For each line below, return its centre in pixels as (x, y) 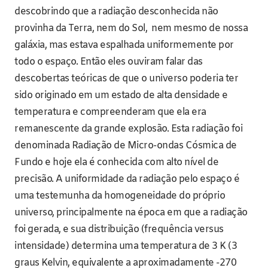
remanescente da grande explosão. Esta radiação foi (128, 129)
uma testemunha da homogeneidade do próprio (120, 196)
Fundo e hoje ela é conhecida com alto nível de (116, 162)
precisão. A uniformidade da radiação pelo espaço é (127, 179)
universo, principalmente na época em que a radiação (131, 212)
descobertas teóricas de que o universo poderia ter (126, 78)
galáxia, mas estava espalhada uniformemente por (124, 45)
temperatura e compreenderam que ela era (110, 112)
